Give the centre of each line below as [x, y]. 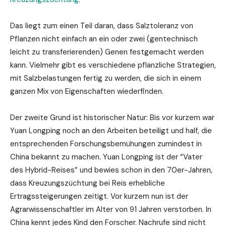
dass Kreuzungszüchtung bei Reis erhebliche [88, 183]
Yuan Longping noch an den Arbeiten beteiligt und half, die [111, 130]
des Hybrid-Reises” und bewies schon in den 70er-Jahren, [111, 170]
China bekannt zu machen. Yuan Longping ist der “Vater [106, 157]
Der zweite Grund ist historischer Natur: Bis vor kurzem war [112, 117]
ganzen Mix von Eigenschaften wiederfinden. [87, 91]
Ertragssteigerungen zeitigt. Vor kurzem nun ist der [99, 196]
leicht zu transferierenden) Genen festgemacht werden [107, 52]
